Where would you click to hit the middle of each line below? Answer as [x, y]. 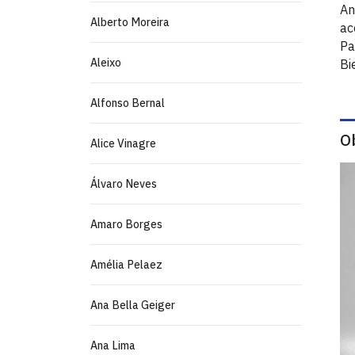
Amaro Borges [126, 224]
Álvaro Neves [124, 184]
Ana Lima [113, 345]
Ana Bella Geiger [133, 305]
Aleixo [106, 63]
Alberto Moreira [130, 22]
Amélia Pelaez [126, 265]
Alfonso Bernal [128, 103]
